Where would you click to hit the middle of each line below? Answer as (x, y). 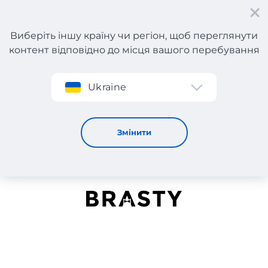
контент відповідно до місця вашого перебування (134, 50)
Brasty (58, 91)
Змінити (134, 132)
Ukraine (107, 87)
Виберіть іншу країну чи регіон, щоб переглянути (134, 36)
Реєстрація (54, 55)
